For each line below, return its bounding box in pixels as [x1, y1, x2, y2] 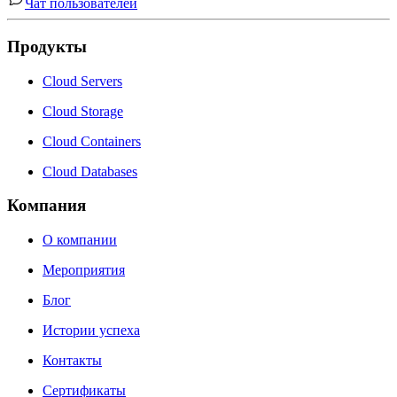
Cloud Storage [43, 103, 123, 119]
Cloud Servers [43, 73, 122, 89]
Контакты [43, 353, 102, 369]
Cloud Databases [43, 163, 137, 179]
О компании [43, 232, 117, 248]
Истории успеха [43, 323, 140, 339]
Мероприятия [43, 262, 125, 278]
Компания [7, 196, 86, 215]
